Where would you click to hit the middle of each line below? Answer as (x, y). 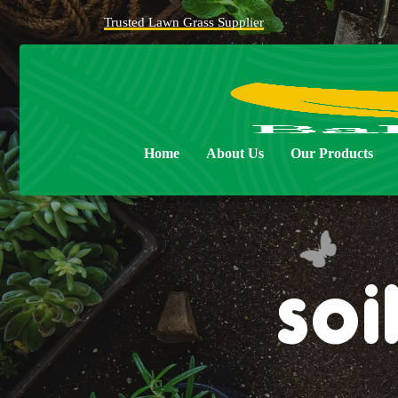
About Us (235, 153)
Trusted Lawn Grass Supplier (184, 22)
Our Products (332, 153)
